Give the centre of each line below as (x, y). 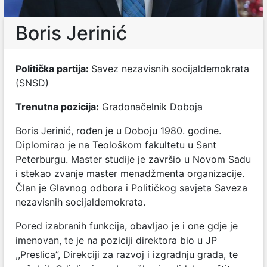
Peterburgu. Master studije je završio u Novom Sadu (133, 159)
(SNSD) (32, 83)
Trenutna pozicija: (57, 107)
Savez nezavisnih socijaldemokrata (170, 69)
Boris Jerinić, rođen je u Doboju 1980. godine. (118, 131)
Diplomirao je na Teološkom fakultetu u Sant (116, 145)
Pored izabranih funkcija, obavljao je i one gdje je (127, 226)
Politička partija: (53, 69)
